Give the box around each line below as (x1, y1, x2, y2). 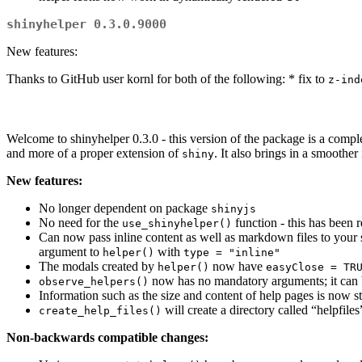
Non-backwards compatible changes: (6, 330, 208, 345)
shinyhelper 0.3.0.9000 (6, 17, 166, 32)
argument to (39, 245, 103, 259)
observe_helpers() (39, 276, 149, 288)
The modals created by (39, 259, 158, 274)
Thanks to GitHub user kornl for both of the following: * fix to (6, 72, 328, 86)
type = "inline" (183, 246, 280, 259)
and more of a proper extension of (6, 146, 182, 161)
